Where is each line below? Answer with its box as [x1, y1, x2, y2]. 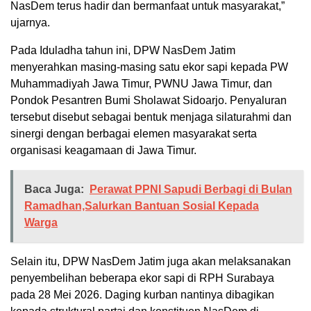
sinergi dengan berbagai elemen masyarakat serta [10, 127, 257, 140]
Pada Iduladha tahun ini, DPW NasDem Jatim [10, 44, 235, 56]
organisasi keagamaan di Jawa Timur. [10, 144, 196, 156]
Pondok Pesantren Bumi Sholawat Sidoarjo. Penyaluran [10, 94, 287, 106]
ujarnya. [10, 16, 50, 28]
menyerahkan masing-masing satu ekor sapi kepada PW [10, 60, 288, 73]
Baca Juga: [24, 183, 84, 195]
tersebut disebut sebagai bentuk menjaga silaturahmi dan [10, 110, 292, 123]
